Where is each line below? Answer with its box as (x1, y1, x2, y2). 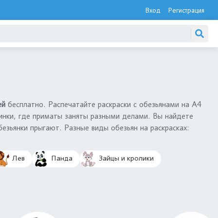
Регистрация (168, 6, 204, 14)
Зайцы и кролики (97, 154, 154, 163)
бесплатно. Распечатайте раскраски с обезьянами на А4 (8, 100, 201, 109)
